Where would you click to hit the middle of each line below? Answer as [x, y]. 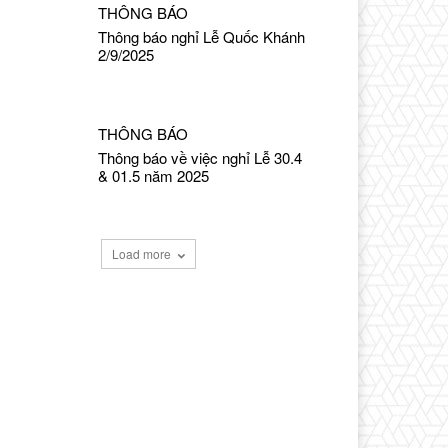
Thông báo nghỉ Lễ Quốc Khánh [202, 37]
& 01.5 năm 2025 [154, 176]
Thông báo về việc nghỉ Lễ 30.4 [200, 158]
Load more [141, 254]
